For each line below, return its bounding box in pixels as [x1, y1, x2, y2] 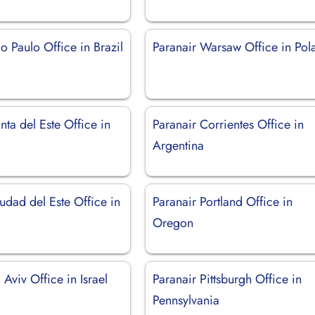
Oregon [153, 213, 194, 232]
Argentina [153, 136, 205, 155]
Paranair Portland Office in [153, 192, 293, 211]
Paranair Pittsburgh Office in [153, 269, 302, 288]
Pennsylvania [153, 290, 220, 309]
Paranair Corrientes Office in [153, 115, 304, 134]
